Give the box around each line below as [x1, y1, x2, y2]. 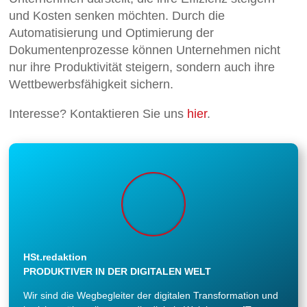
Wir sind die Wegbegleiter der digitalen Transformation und [23, 290, 279, 302]
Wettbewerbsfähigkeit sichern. [9, 77, 174, 91]
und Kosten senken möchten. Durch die [9, 8, 225, 23]
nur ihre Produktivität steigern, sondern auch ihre [9, 60, 275, 74]
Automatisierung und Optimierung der [9, 25, 214, 40]
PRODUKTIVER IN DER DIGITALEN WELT [23, 265, 212, 277]
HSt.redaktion [23, 251, 88, 262]
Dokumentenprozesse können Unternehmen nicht [9, 42, 281, 57]
